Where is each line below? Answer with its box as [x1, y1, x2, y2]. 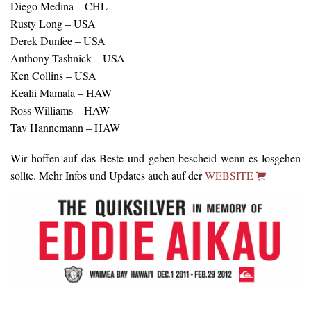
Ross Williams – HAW [10, 102, 110, 117]
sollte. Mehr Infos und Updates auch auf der [10, 167, 205, 183]
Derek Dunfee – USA [10, 33, 106, 48]
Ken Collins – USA [10, 67, 96, 83]
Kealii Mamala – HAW [10, 85, 112, 100]
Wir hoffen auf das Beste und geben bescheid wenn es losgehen [10, 150, 301, 165]
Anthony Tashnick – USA [10, 50, 125, 65]
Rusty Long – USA [10, 15, 96, 31]
